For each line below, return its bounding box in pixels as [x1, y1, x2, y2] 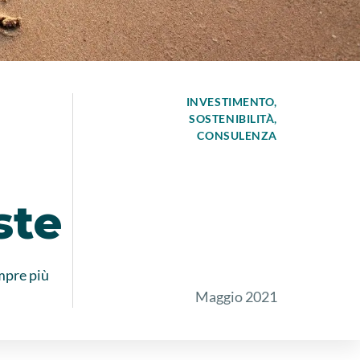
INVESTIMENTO [186, 95, 275, 108]
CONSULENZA [197, 129, 277, 142]
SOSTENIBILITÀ [189, 112, 275, 125]
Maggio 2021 [195, 288, 277, 305]
